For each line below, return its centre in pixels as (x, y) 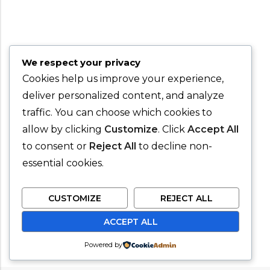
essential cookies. (63, 163)
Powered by (104, 245)
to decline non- (174, 146)
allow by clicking (63, 130)
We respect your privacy (81, 63)
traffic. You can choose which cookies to (117, 113)
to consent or (56, 146)
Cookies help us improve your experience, (123, 79)
